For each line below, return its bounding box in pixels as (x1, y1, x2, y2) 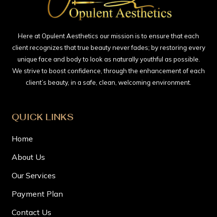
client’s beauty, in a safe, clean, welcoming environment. (26, 78, 191, 86)
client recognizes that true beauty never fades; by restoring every (12, 43, 205, 51)
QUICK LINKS (12, 111, 74, 123)
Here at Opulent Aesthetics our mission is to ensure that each (18, 31, 199, 40)
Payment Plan (12, 188, 63, 199)
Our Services (12, 170, 56, 180)
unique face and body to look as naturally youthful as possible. (17, 55, 200, 63)
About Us (12, 152, 45, 162)
